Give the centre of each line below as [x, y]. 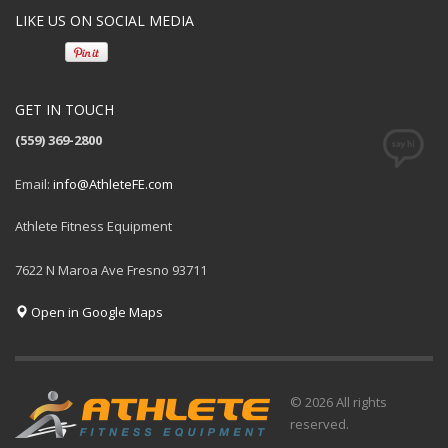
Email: [34, 184]
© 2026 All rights [338, 402]
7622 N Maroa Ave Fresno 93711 [111, 270]
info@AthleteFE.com [113, 184]
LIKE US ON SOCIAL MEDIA [104, 21]
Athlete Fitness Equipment [93, 226]
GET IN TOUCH [64, 110]
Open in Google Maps [95, 312]
